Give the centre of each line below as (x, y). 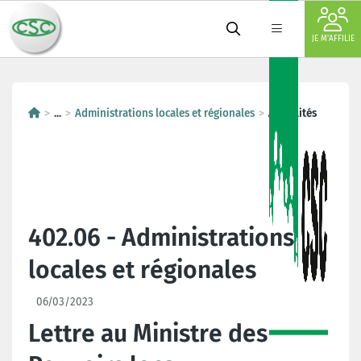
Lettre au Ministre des (148, 334)
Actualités (293, 113)
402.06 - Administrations (161, 238)
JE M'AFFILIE (333, 39)
